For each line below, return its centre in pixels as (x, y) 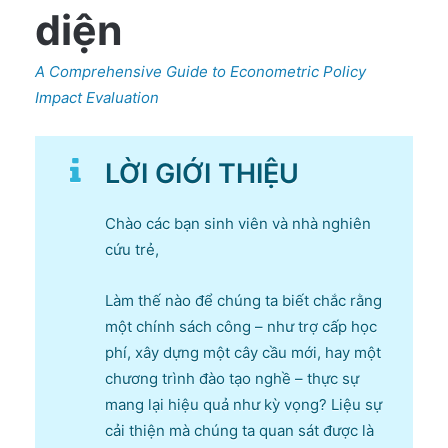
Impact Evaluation (97, 97)
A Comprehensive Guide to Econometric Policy (200, 71)
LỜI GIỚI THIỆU (202, 173)
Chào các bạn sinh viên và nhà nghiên (238, 223)
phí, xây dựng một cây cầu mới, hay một (243, 352)
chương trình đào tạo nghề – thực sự (232, 378)
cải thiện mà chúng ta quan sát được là (239, 430)
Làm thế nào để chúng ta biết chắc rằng (243, 300)
